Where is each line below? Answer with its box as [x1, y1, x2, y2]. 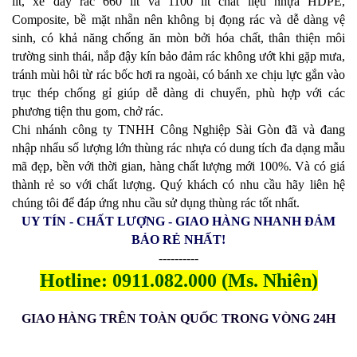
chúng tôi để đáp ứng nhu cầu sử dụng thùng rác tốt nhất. [12, 196, 300, 210]
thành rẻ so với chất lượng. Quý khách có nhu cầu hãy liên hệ [12, 178, 345, 191]
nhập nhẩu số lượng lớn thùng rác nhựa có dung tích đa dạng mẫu [12, 141, 345, 155]
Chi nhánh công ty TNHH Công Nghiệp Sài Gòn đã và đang [12, 123, 345, 136]
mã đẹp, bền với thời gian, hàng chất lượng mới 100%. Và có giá [12, 159, 345, 173]
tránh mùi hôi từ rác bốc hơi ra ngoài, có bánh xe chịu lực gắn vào [12, 68, 345, 81]
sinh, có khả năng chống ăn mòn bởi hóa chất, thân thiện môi [12, 31, 345, 45]
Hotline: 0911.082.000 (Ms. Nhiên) [39, 270, 318, 291]
